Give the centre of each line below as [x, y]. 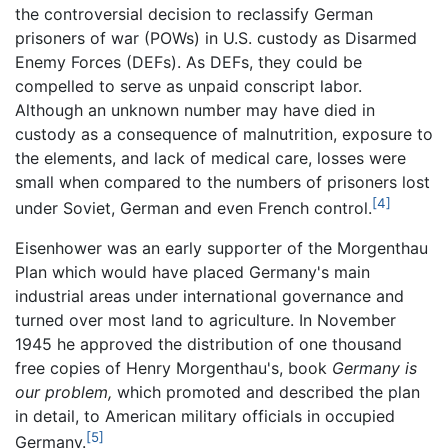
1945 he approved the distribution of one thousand [208, 344]
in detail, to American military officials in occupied [205, 416]
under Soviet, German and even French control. [193, 208]
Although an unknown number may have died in [195, 109]
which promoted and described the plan [266, 392]
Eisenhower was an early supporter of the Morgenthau [221, 248]
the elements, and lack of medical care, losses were [210, 157]
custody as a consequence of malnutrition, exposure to [224, 133]
